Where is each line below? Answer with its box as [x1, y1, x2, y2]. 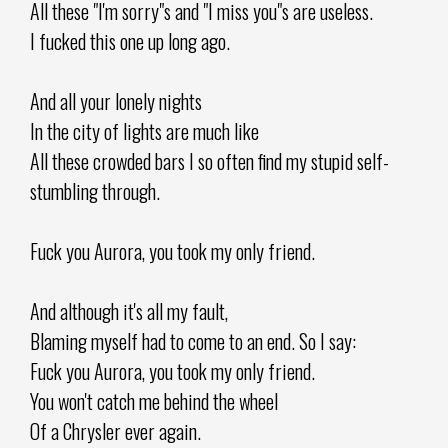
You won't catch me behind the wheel [30, 385, 278, 416]
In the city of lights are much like [30, 115, 259, 146]
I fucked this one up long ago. [30, 25, 230, 56]
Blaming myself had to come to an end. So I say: [30, 325, 356, 356]
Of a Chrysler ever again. [30, 415, 201, 446]
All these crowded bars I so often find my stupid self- [30, 145, 389, 176]
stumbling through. [30, 175, 160, 206]
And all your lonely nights [30, 85, 202, 116]
